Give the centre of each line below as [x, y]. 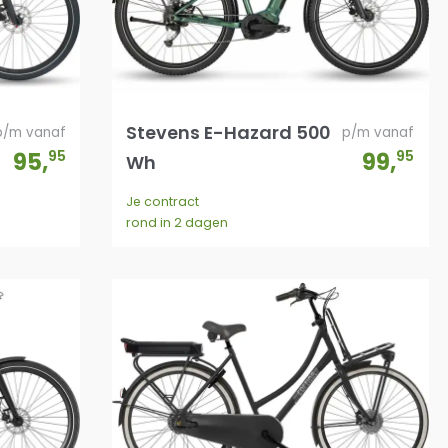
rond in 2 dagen [177, 222]
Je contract [163, 201]
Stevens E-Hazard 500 [228, 132]
